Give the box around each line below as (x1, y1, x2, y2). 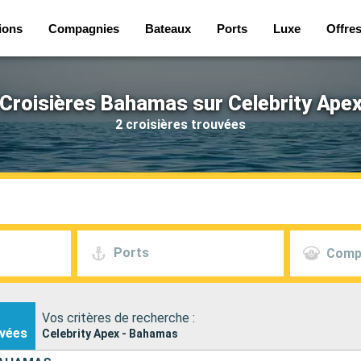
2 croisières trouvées (115, 116, 246, 132)
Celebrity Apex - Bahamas (42, 326, 178, 340)
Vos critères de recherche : (42, 309, 195, 326)
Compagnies (48, 21, 119, 35)
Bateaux (144, 21, 191, 35)
